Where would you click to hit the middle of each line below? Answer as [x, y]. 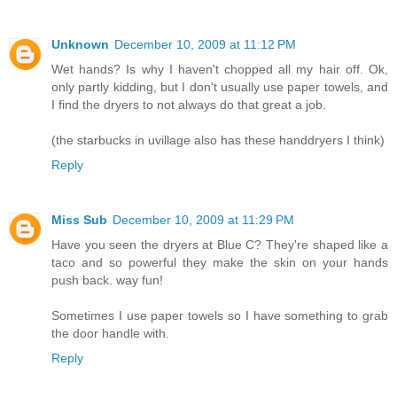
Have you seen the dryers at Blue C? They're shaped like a [220, 244]
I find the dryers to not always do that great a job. [189, 104]
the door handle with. [110, 333]
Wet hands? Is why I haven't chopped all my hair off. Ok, [220, 69]
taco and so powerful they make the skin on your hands [220, 262]
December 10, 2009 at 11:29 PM [203, 219]
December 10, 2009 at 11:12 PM [205, 44]
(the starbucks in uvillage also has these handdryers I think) [218, 140]
